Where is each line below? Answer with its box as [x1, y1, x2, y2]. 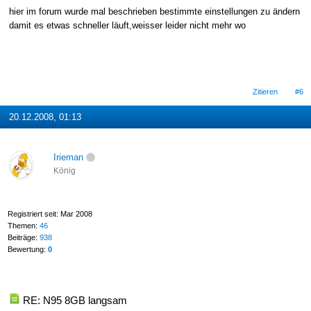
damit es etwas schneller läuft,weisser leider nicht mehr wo [8, 19, 246, 31]
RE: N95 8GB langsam [22, 294, 127, 307]
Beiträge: [7, 233, 40, 242]
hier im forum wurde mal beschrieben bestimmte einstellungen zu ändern [8, 6, 300, 17]
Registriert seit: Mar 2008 [7, 209, 92, 218]
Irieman [53, 151, 83, 162]
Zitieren [253, 87, 278, 96]
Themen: [7, 221, 40, 230]
